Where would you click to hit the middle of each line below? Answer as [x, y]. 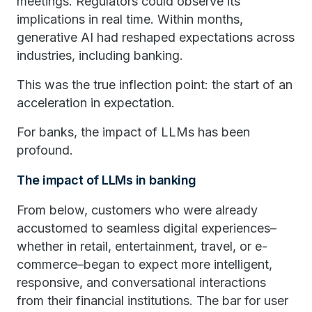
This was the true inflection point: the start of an [155, 85]
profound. [45, 150]
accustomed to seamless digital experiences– [147, 228]
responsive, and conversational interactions [141, 282]
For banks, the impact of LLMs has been [133, 132]
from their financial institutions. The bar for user [153, 301]
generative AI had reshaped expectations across [156, 37]
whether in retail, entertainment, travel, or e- [142, 246]
